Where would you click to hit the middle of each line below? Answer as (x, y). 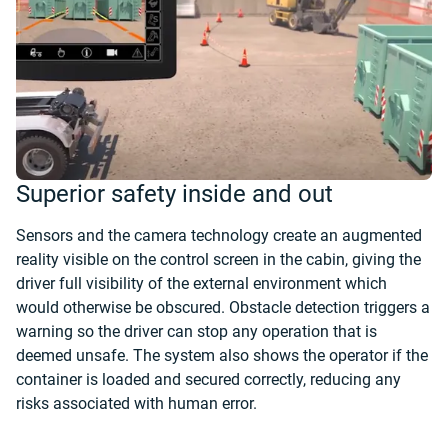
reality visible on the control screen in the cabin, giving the (218, 259)
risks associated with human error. (136, 403)
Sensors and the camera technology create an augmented (219, 235)
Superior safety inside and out (174, 194)
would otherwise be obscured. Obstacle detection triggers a (223, 307)
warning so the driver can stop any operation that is (196, 331)
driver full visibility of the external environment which (201, 283)
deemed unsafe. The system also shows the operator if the (222, 355)
